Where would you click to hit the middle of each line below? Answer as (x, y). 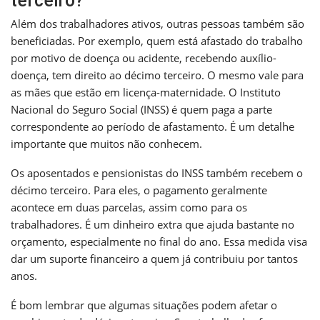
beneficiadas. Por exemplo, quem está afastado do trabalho (157, 40)
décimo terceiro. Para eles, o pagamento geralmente (139, 190)
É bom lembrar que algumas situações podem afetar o (144, 305)
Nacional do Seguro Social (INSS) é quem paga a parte (141, 109)
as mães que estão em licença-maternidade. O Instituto (146, 92)
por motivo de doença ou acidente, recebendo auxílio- (144, 57)
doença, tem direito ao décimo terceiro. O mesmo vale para (157, 75)
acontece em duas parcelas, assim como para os (129, 207)
